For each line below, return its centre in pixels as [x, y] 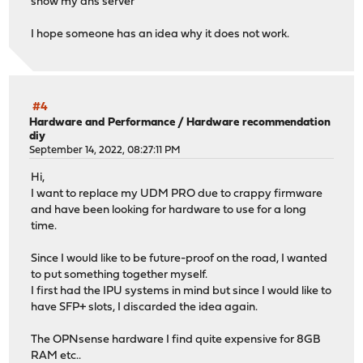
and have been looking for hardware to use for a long [169, 211]
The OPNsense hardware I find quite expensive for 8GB [176, 340]
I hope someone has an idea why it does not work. [160, 34]
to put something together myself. [120, 275]
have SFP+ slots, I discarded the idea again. [145, 308]
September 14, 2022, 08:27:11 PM [105, 150]
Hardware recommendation [259, 123]
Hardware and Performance [102, 123]
